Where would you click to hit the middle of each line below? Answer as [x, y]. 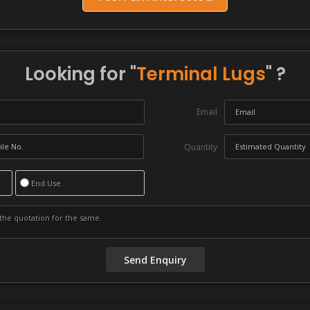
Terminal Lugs [201, 74]
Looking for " [80, 74]
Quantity [201, 147]
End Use [46, 183]
